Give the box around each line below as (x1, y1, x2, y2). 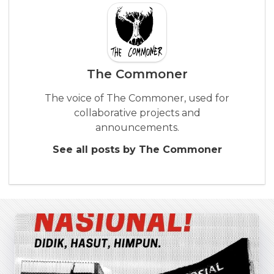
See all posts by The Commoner (52, 143, 222, 155)
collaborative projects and (73, 106, 201, 119)
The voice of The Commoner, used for (45, 92, 229, 104)
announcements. (95, 121, 179, 133)
